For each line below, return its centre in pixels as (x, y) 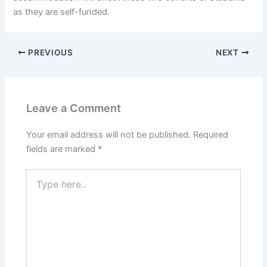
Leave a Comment (74, 108)
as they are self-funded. (62, 12)
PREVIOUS (49, 53)
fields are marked (62, 149)
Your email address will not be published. (109, 134)
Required (211, 134)
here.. (37, 186)
